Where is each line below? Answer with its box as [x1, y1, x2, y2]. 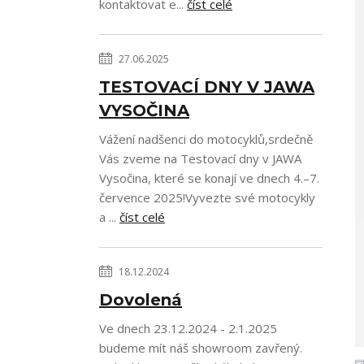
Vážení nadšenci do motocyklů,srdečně [99, 131, 313, 147]
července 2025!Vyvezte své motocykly [99, 189, 315, 206]
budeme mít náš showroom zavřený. [99, 340, 302, 356]
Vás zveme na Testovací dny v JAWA [99, 150, 301, 167]
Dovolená [99, 290, 182, 310]
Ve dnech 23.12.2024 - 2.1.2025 [99, 320, 277, 336]
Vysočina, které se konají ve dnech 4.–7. [99, 170, 319, 186]
